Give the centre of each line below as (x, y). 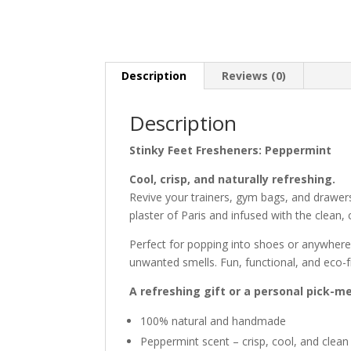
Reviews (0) (254, 76)
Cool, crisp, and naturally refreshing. (233, 179)
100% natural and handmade (213, 321)
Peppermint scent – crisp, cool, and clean (245, 342)
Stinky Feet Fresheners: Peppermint (231, 150)
